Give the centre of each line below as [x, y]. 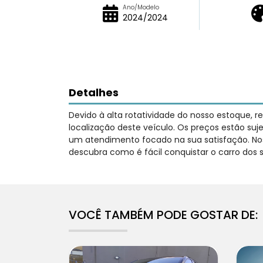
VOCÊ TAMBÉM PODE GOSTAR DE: [163, 215]
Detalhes [94, 92]
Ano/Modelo [141, 7]
